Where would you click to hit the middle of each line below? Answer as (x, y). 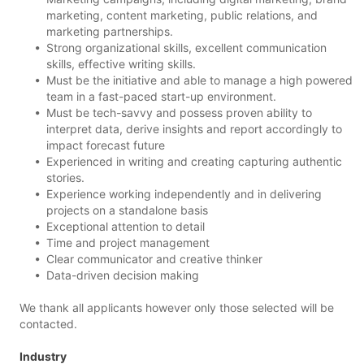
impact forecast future (106, 145)
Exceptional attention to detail (126, 226)
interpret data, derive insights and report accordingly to (194, 128)
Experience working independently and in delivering (184, 193)
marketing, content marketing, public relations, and (182, 15)
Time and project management (128, 242)
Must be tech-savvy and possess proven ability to (179, 112)
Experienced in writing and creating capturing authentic (194, 161)
